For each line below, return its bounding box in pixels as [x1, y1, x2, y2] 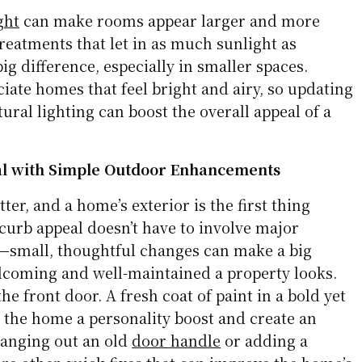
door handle [132, 330, 221, 351]
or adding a [221, 330, 309, 351]
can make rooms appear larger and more [19, 10, 321, 32]
